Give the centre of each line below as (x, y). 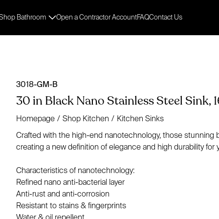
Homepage (36, 118)
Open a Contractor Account (97, 17)
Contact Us (166, 17)
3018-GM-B (37, 84)
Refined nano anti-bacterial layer (71, 182)
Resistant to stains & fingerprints (71, 205)
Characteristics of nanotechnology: (76, 170)
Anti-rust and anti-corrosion (63, 194)
